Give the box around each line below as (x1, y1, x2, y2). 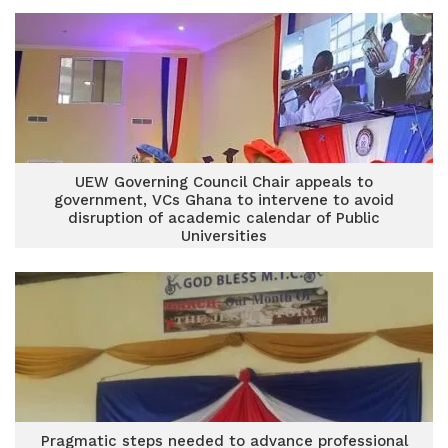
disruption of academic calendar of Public (68, 209, 380, 227)
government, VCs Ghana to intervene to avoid (54, 191, 394, 209)
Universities (181, 227, 267, 245)
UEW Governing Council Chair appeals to (75, 173, 373, 191)
